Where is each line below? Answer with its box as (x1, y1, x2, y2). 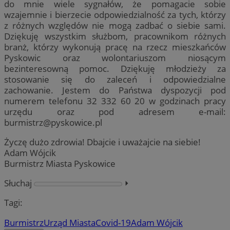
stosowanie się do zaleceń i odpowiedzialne (4, 73, 226, 85)
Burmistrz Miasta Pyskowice (4, 158, 116, 170)
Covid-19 (95, 216, 131, 228)
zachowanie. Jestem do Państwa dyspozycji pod (4, 84, 226, 96)
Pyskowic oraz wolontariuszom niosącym (4, 51, 226, 64)
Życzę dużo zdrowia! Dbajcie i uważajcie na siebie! (4, 136, 201, 148)
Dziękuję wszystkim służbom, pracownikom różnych (4, 30, 226, 42)
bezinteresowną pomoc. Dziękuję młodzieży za (4, 62, 226, 74)
